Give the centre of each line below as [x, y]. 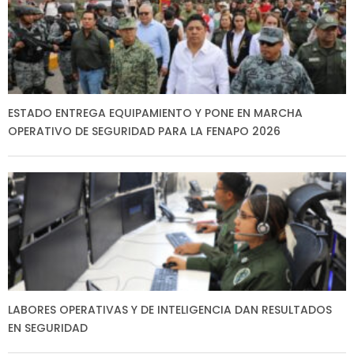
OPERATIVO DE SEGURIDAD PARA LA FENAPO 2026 [144, 131]
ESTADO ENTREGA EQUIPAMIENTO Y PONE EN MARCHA [155, 113]
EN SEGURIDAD [48, 328]
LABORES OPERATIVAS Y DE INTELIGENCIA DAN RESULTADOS [170, 309]
